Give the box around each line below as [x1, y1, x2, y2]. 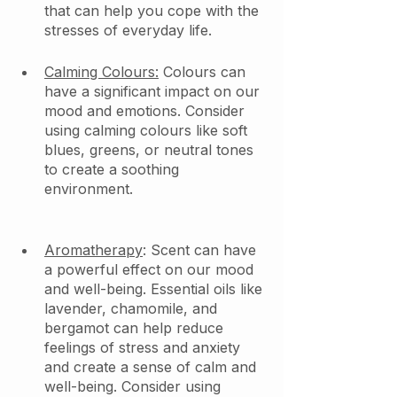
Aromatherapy [44, 241, 143, 260]
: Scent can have [143, 241, 261, 260]
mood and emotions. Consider [44, 102, 249, 121]
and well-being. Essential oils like [44, 280, 267, 299]
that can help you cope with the [44, 2, 263, 20]
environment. [44, 180, 133, 198]
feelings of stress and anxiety [44, 339, 245, 357]
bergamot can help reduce [44, 319, 228, 338]
